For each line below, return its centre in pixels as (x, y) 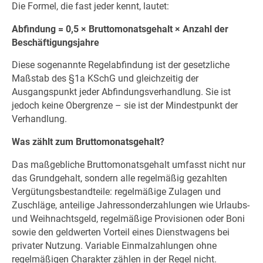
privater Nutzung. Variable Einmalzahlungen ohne (114, 245)
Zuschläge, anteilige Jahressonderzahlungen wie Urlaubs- (130, 205)
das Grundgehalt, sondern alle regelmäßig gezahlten (119, 178)
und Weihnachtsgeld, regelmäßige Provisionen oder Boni (128, 218)
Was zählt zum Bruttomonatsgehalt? (88, 142)
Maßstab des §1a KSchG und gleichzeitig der (105, 79)
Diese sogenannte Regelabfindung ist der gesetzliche (120, 65)
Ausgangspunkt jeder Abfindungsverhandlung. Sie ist (121, 92)
